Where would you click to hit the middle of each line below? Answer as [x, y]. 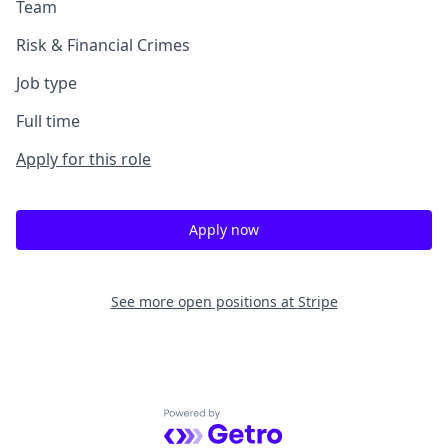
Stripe [317, 301]
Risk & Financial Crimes [103, 45]
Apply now [224, 229]
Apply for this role [83, 159]
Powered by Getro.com [250, 419]
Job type [46, 83]
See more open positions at [204, 301]
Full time [48, 121]
